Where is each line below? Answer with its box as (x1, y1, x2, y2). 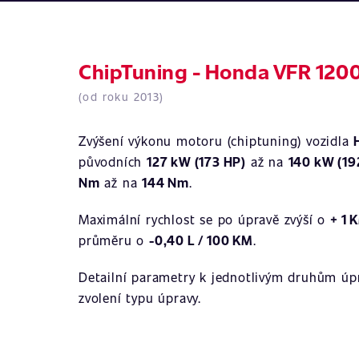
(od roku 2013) (79, 89, 164, 104)
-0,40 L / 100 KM (149, 232, 253, 248)
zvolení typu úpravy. (79, 289, 202, 306)
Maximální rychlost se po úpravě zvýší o (79, 211, 330, 228)
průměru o (79, 232, 150, 248)
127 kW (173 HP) (147, 153, 247, 170)
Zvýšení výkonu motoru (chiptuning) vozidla (79, 132, 354, 149)
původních (79, 153, 147, 170)
